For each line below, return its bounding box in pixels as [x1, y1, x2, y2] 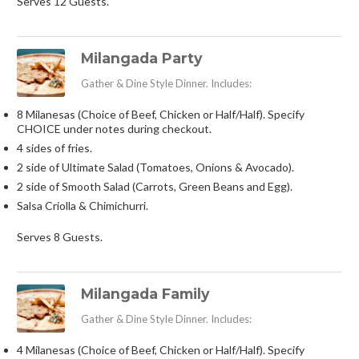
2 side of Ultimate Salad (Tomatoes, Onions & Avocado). [16, 159, 294, 174]
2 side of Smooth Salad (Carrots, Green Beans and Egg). [16, 179, 292, 193]
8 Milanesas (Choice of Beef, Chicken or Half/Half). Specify [16, 107, 305, 121]
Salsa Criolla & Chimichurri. [16, 198, 148, 212]
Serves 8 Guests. [16, 229, 103, 244]
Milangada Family [80, 285, 209, 303]
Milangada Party [80, 50, 202, 67]
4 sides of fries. [16, 140, 92, 155]
